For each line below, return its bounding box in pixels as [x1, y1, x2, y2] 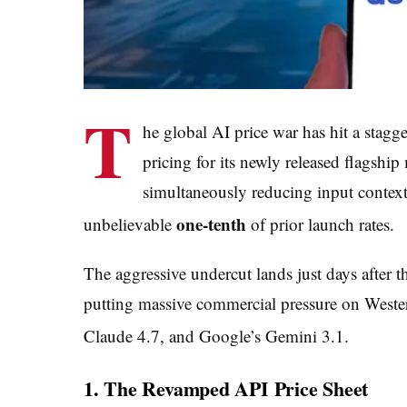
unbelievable [84, 212, 176, 235]
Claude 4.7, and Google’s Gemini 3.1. [84, 324, 349, 348]
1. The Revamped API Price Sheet [84, 372, 369, 403]
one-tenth [176, 211, 246, 236]
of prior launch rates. [246, 212, 394, 235]
